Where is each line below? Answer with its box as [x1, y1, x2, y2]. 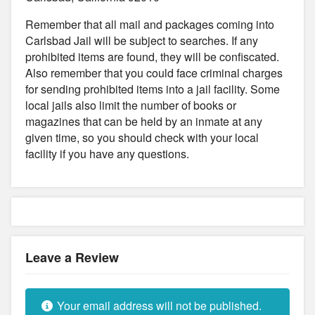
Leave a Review [25, 247, 119, 266]
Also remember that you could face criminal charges [25, 64, 283, 81]
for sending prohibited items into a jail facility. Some [25, 80, 280, 97]
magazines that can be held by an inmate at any [25, 112, 262, 129]
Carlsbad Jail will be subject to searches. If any [25, 32, 258, 49]
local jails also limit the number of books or [25, 96, 236, 113]
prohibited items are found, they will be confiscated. [25, 48, 279, 65]
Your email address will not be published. [54, 297, 262, 314]
